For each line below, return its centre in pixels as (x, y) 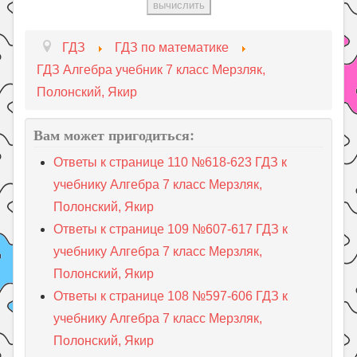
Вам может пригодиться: (114, 134)
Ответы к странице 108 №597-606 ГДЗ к (171, 296)
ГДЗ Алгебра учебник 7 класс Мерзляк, (151, 69)
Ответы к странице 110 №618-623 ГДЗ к (171, 162)
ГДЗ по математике (172, 47)
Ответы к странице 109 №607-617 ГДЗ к (171, 229)
